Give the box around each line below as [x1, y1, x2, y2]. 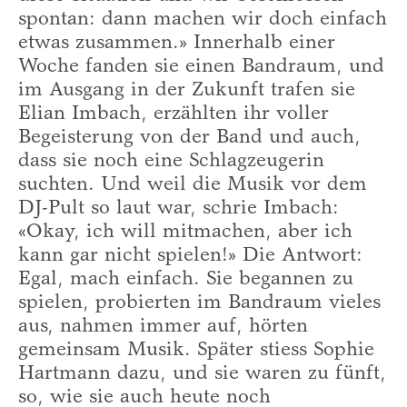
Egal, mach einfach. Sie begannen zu [18, 269, 353, 290]
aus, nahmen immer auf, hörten [18, 316, 308, 337]
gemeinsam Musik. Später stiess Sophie [18, 340, 374, 361]
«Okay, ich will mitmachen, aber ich [18, 222, 352, 243]
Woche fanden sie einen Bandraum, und [18, 56, 384, 77]
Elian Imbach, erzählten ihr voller [18, 104, 329, 124]
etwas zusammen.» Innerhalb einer [18, 33, 335, 54]
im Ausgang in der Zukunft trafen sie [18, 80, 355, 101]
